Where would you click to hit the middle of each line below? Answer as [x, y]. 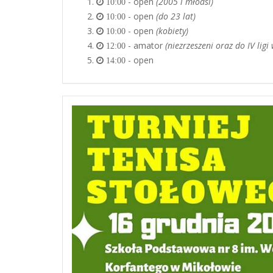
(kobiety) [172, 31]
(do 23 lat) [176, 16]
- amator [145, 45]
